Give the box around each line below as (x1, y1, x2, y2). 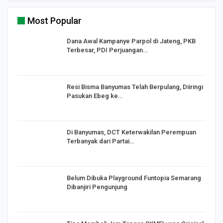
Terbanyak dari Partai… (67, 137, 134, 145)
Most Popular (27, 15, 82, 26)
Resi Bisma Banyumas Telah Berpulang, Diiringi (67, 83, 203, 91)
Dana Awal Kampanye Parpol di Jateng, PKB (67, 37, 196, 45)
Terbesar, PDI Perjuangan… (67, 46, 147, 54)
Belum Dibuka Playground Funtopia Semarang (67, 174, 201, 182)
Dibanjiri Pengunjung (67, 183, 127, 191)
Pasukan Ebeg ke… (67, 92, 122, 100)
